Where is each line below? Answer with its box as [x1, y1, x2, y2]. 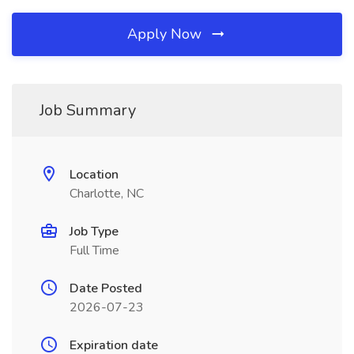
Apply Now [127, 24, 205, 43]
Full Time [70, 242, 119, 259]
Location [70, 166, 119, 183]
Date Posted [70, 280, 142, 297]
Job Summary [40, 100, 136, 121]
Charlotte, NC [70, 185, 144, 202]
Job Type [70, 223, 119, 240]
